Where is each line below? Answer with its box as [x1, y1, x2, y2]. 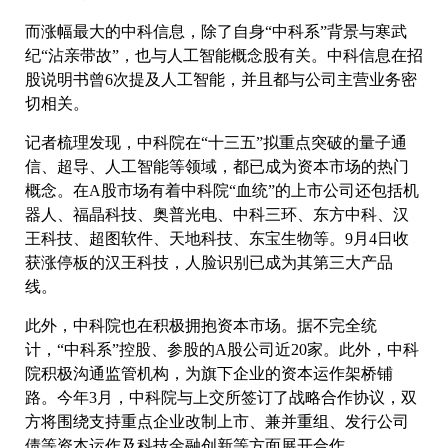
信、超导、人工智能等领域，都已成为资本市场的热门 [25, 158, 409, 176]
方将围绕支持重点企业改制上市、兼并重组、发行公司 [25, 413, 409, 431]
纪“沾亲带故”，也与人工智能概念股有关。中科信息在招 [25, 47, 423, 65]
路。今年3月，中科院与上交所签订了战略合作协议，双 [25, 389, 417, 407]
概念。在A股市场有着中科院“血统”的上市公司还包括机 [25, 182, 419, 200]
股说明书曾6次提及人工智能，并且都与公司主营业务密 [25, 71, 417, 89]
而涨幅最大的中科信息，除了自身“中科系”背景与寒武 [25, 23, 407, 41]
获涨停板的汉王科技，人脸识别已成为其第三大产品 [25, 254, 393, 272]
